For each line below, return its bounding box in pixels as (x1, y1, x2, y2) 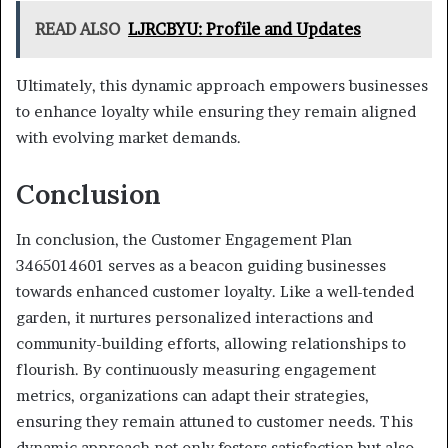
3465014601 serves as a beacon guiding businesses (16, 255, 386, 275)
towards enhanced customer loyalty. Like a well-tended (16, 281, 414, 301)
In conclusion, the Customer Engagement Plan (16, 229, 352, 249)
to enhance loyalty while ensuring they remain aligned (16, 102, 416, 122)
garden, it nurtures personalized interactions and (16, 307, 373, 327)
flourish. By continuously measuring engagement (16, 359, 376, 379)
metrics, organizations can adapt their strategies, (16, 385, 369, 405)
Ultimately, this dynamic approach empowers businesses (16, 76, 428, 96)
